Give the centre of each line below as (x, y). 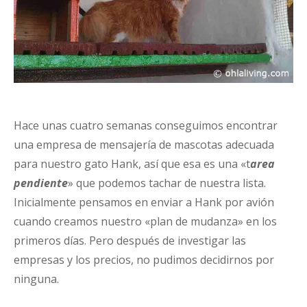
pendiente (41, 183)
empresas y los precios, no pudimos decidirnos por (144, 260)
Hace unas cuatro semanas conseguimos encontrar (146, 126)
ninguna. (36, 279)
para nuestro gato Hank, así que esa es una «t (132, 164)
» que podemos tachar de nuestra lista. (167, 183)
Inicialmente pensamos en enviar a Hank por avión (144, 202)
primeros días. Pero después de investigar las (130, 241)
